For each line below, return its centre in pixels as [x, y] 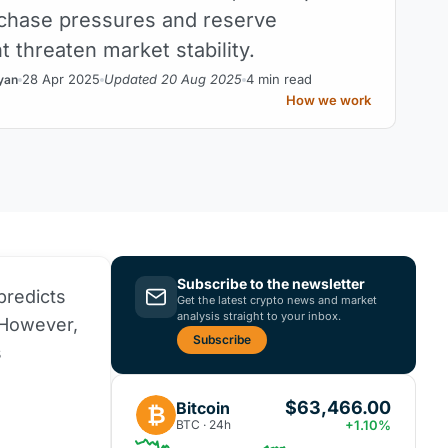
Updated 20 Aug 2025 [173, 79]
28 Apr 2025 [61, 79]
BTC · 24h [203, 424]
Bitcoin [203, 407]
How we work [328, 99]
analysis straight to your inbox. [259, 316]
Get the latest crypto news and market [277, 300]
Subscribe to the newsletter [271, 283]
